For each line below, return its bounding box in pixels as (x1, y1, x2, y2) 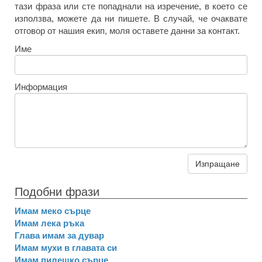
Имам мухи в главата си (15, 243, 117, 253)
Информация (15, 82, 67, 92)
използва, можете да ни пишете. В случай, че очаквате (15, 13, 247, 23)
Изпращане (195, 159, 240, 168)
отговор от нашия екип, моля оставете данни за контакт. (15, 26, 240, 36)
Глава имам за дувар (15, 230, 104, 240)
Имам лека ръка (15, 218, 84, 228)
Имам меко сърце (15, 206, 91, 216)
